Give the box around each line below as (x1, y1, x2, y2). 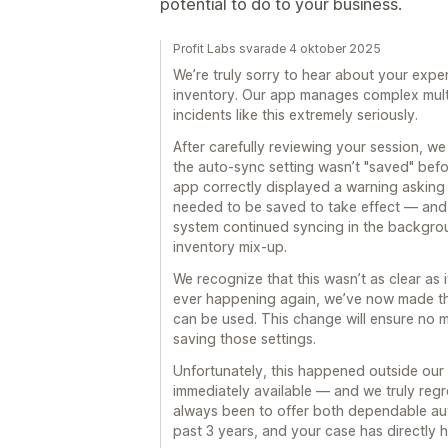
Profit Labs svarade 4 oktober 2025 (173, 41, 381, 56)
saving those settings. (173, 330, 316, 347)
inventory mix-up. (173, 238, 287, 255)
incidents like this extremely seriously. (173, 106, 418, 123)
